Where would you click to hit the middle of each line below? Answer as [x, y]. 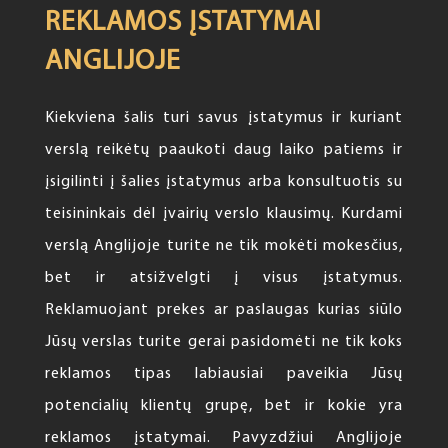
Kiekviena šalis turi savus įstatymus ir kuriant [224, 118]
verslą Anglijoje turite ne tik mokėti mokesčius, [224, 246]
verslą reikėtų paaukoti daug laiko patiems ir [224, 150]
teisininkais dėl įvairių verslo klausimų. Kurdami [224, 214]
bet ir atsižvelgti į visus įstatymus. [224, 278]
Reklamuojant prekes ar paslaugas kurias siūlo [224, 310]
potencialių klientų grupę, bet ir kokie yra [224, 406]
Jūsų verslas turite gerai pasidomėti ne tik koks [224, 342]
